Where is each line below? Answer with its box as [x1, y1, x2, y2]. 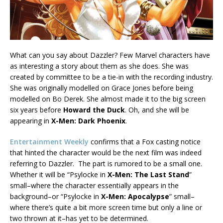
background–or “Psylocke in [10, 192, 101, 202]
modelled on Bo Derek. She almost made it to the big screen [10, 94, 206, 104]
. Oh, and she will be [125, 105, 189, 115]
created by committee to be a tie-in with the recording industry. [10, 72, 213, 82]
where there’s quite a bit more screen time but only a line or [10, 203, 202, 213]
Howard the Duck [63, 105, 125, 115]
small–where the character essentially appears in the [10, 181, 179, 191]
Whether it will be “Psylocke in [10, 170, 108, 180]
